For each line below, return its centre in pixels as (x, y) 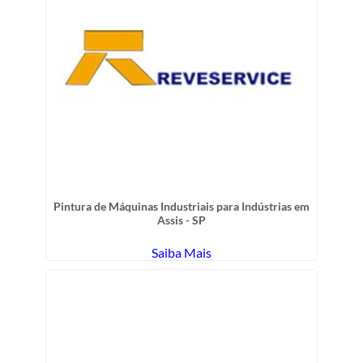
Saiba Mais (181, 253)
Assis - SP (181, 220)
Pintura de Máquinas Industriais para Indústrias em (181, 207)
